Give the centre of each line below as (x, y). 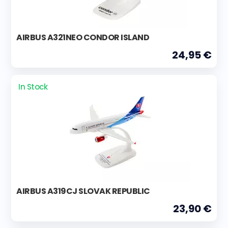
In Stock (33, 87)
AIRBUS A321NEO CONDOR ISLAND (83, 37)
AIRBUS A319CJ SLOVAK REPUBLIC (83, 191)
